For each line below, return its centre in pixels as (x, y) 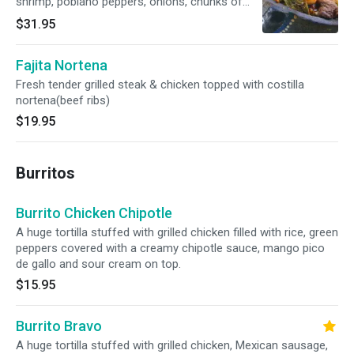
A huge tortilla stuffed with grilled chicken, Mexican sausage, (172, 345)
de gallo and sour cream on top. (98, 264)
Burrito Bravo (59, 326)
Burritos (45, 173)
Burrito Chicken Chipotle (94, 213)
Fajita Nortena (62, 65)
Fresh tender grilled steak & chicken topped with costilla (160, 85)
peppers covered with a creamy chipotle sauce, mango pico (170, 248)
